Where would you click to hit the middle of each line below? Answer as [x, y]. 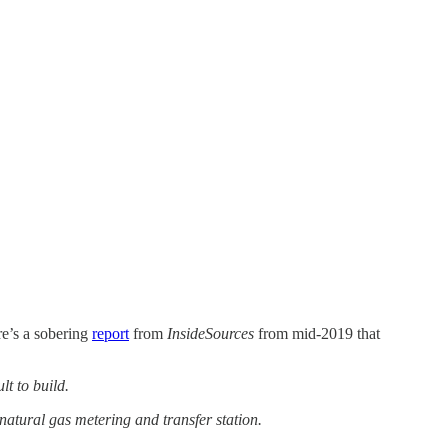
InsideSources [210, 334]
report [110, 334]
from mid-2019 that [317, 334]
